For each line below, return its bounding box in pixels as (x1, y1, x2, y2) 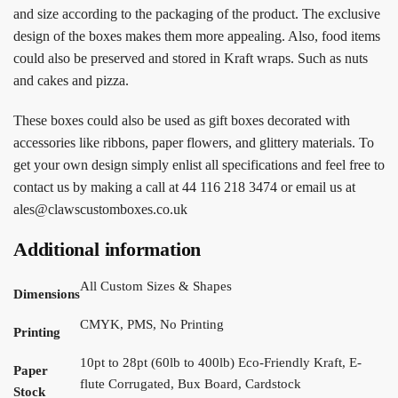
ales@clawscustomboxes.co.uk (13, 201, 187, 217)
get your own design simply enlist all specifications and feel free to (13, 156, 385, 172)
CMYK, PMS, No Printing (80, 317, 224, 332)
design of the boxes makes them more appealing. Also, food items (13, 28, 380, 44)
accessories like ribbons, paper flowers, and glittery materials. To (13, 134, 374, 150)
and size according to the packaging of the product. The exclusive (13, 6, 380, 22)
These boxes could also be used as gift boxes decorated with (13, 112, 350, 128)
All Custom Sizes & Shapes (80, 279, 232, 294)
